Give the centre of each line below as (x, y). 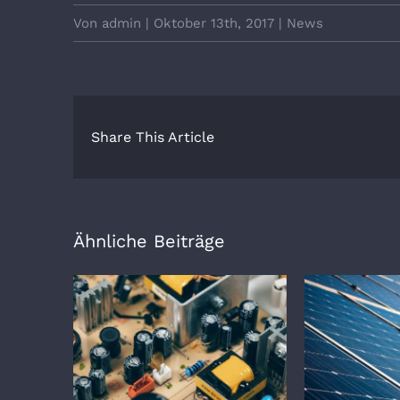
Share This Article (153, 137)
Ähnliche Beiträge (149, 241)
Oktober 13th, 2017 (214, 23)
